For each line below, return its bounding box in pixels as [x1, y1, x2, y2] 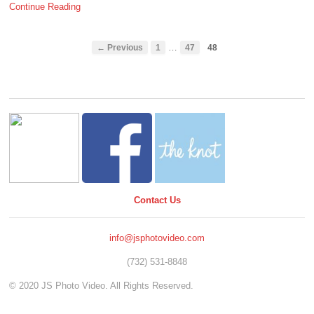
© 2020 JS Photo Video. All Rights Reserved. [9, 280, 193, 291]
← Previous [97, 43, 143, 53]
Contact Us [133, 194, 181, 205]
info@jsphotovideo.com [109, 233, 205, 244]
